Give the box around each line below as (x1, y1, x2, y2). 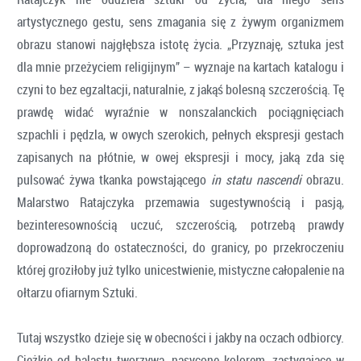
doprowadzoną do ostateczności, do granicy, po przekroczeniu (17, 238, 344, 256)
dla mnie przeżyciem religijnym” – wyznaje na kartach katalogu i (17, 57, 344, 76)
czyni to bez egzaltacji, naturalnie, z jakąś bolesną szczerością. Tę (17, 80, 344, 98)
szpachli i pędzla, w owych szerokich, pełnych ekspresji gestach (17, 125, 344, 143)
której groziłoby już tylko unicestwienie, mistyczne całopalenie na (17, 260, 344, 279)
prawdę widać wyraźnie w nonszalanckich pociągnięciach (17, 102, 344, 121)
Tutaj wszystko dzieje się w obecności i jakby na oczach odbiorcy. (17, 328, 344, 346)
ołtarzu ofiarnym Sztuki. (17, 283, 138, 301)
